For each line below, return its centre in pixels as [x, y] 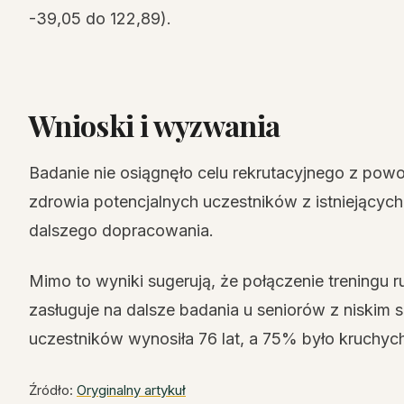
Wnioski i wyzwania [155, 125]
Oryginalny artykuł [131, 390]
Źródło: [53, 390]
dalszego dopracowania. [121, 230]
